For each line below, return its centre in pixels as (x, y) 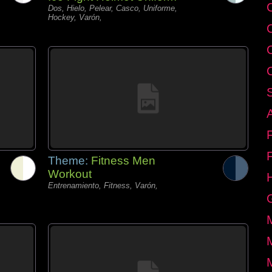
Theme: (70, 161)
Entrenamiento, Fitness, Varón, (103, 185)
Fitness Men (123, 161)
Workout (70, 174)
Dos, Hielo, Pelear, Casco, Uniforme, (113, 8)
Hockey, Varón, (75, 17)
